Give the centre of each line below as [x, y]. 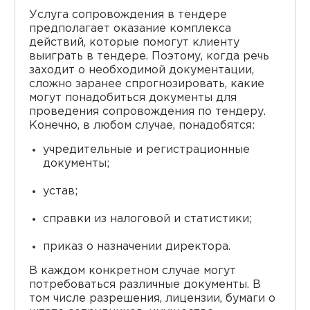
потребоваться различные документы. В [145, 284]
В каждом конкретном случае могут [133, 271]
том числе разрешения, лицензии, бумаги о [152, 298]
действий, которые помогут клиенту [134, 42]
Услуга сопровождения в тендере [128, 15]
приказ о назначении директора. [137, 246]
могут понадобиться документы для [133, 98]
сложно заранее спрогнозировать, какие [147, 84]
